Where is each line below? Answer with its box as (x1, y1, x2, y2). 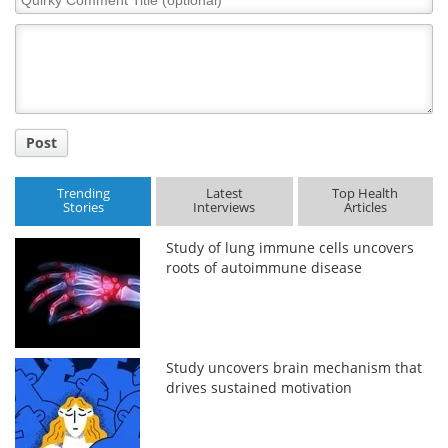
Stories (62, 198, 104, 217)
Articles (343, 198, 387, 217)
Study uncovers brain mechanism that (166, 357, 423, 377)
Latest (205, 184, 243, 203)
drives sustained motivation (166, 377, 353, 397)
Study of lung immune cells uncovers (166, 237, 415, 257)
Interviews (193, 198, 256, 217)
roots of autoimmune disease (166, 257, 363, 277)
